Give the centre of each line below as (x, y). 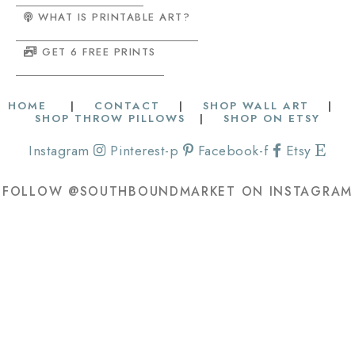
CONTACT (127, 106)
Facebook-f (233, 151)
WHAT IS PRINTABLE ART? (114, 17)
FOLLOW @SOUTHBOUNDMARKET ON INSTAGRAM (177, 192)
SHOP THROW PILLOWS (110, 119)
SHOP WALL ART (256, 106)
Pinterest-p (145, 151)
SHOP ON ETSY (272, 119)
